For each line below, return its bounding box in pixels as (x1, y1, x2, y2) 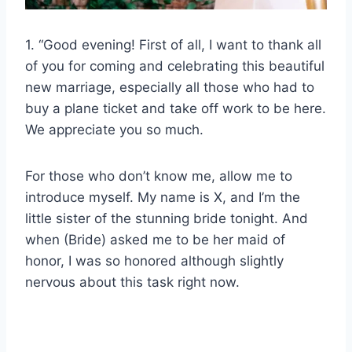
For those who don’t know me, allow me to (25, 167, 292, 184)
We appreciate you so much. (25, 121, 203, 137)
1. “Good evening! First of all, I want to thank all (25, 36, 321, 53)
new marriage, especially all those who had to (25, 79, 314, 95)
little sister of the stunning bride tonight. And (25, 210, 308, 226)
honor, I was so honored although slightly (25, 252, 284, 269)
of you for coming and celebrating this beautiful (25, 57, 324, 74)
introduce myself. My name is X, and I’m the (25, 189, 300, 205)
